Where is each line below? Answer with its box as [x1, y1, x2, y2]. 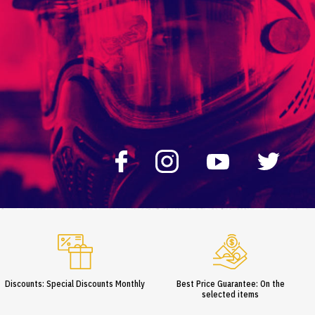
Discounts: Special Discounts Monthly [5, 278, 146, 290]
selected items [202, 289, 259, 300]
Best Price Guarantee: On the [176, 278, 285, 290]
